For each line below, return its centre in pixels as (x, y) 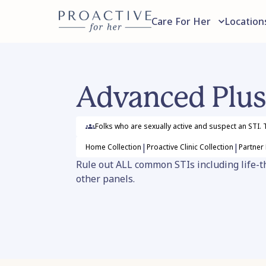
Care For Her (181, 21)
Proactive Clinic (172, 147)
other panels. (105, 179)
